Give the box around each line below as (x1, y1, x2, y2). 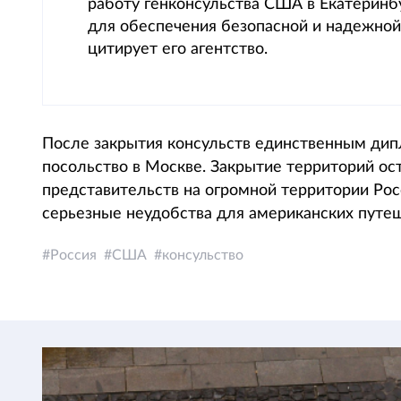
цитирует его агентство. (88, 41, 268, 57)
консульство (162, 248, 243, 262)
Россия (50, 248, 97, 262)
